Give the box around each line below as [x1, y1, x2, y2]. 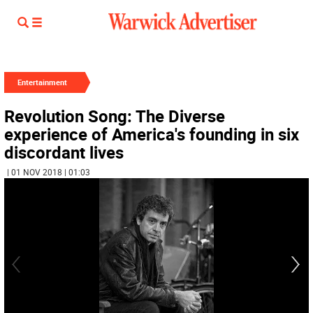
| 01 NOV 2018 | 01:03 [7, 166, 90, 177]
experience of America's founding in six [4, 123, 299, 145]
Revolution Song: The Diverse [4, 105, 225, 127]
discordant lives [4, 141, 124, 163]
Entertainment [17, 77, 67, 87]
